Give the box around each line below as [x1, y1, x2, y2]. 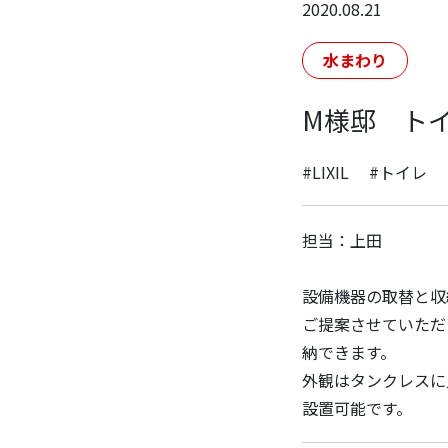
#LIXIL [302, 160, 349, 184]
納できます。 [302, 340, 396, 364]
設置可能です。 [302, 396, 412, 420]
